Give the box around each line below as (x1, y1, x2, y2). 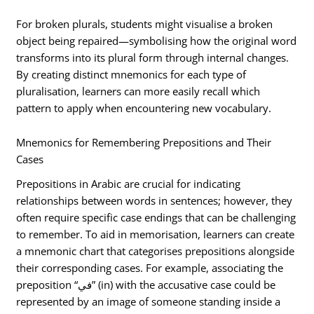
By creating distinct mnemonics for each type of (16, 67, 247, 81)
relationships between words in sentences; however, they (16, 193, 293, 207)
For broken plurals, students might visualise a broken (16, 16, 273, 31)
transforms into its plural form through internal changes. (16, 50, 289, 64)
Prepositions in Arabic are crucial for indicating (16, 176, 241, 191)
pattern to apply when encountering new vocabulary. (16, 100, 272, 115)
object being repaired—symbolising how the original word (16, 33, 297, 48)
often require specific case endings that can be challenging (16, 210, 296, 224)
